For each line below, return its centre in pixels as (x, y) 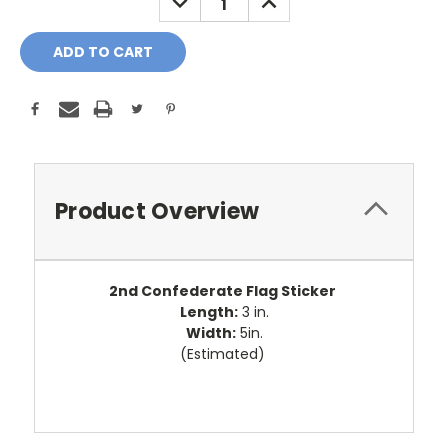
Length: (208, 312)
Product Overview (157, 212)
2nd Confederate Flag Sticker (224, 291)
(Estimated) (224, 354)
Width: (210, 333)
